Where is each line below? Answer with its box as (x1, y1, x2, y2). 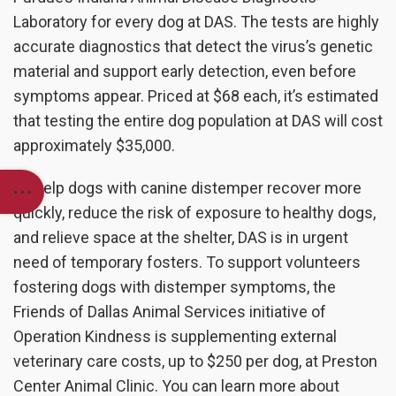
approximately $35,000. (13, 136, 175, 156)
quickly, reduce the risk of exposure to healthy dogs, (13, 203, 376, 223)
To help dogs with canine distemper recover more (13, 179, 362, 198)
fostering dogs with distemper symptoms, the (13, 278, 336, 297)
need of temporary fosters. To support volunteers (13, 253, 361, 272)
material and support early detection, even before (13, 62, 356, 81)
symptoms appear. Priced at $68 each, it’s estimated (13, 87, 378, 106)
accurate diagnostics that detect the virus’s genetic (13, 37, 373, 57)
